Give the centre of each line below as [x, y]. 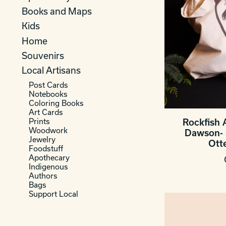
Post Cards [48, 85]
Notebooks [48, 94]
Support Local [53, 194]
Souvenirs [43, 55]
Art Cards [46, 112]
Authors [43, 176]
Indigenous [48, 167]
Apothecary [49, 158]
